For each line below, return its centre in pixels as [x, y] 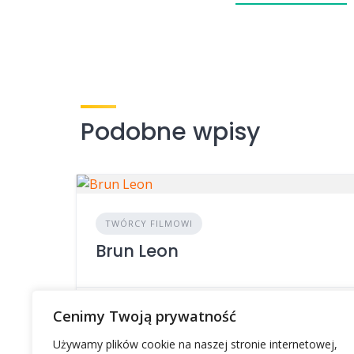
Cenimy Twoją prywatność [145, 316]
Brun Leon [137, 251]
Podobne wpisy [170, 132]
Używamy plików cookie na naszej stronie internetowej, [195, 344]
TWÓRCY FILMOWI [149, 224]
